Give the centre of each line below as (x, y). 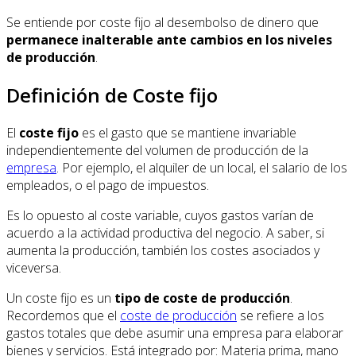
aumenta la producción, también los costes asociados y (163, 250)
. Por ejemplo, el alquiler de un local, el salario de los (202, 167)
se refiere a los (281, 315)
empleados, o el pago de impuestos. (108, 185)
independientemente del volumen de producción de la (157, 150)
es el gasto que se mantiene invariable (188, 132)
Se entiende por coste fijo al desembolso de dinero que (163, 22)
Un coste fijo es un (60, 298)
